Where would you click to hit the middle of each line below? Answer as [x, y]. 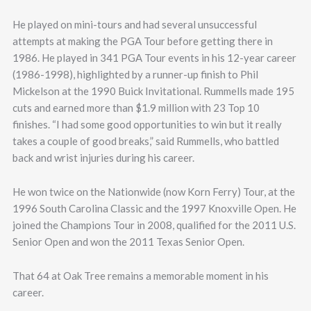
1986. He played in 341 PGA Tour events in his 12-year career [154, 58]
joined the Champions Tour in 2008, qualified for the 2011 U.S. [154, 225]
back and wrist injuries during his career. [103, 158]
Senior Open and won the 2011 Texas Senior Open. [128, 242]
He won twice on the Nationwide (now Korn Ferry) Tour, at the [153, 192]
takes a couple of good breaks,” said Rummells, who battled [145, 141]
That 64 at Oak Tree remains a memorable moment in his [140, 276]
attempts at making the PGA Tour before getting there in [142, 41]
